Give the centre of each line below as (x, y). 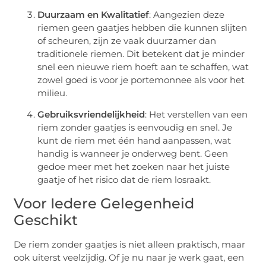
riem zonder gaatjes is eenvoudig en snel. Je (135, 128)
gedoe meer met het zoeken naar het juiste (134, 167)
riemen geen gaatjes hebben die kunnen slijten (142, 27)
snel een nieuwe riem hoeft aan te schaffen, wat (143, 66)
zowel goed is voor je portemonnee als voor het (141, 80)
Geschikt (46, 220)
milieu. (53, 93)
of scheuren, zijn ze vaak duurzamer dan (127, 40)
